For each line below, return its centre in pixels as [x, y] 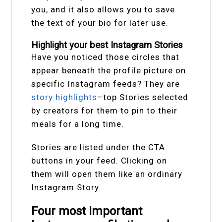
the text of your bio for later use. [100, 23]
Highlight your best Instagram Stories [107, 45]
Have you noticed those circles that [106, 57]
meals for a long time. [78, 124]
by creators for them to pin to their [105, 111]
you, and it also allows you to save [103, 10]
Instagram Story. [66, 188]
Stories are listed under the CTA [98, 147]
